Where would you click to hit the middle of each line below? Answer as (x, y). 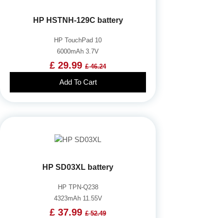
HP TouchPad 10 (78, 40)
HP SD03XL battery (78, 167)
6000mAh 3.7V (78, 51)
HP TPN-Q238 (78, 187)
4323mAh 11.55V (78, 198)
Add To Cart (78, 82)
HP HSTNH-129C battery (78, 20)
